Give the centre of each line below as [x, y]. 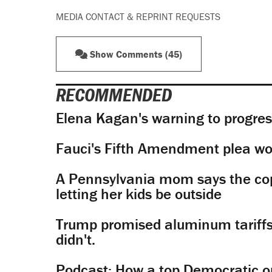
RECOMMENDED [114, 95]
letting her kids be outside [138, 194]
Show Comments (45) [134, 54]
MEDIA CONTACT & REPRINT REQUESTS [138, 17]
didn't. [75, 239]
